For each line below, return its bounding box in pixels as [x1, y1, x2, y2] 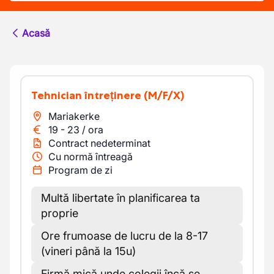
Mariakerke [48, 110, 100, 122]
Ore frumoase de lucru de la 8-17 [41, 229, 208, 242]
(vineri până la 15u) [41, 245, 136, 257]
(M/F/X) [144, 89, 184, 102]
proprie [41, 207, 78, 220]
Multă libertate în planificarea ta [41, 191, 200, 204]
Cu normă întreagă [48, 150, 133, 163]
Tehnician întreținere [37, 89, 141, 102]
